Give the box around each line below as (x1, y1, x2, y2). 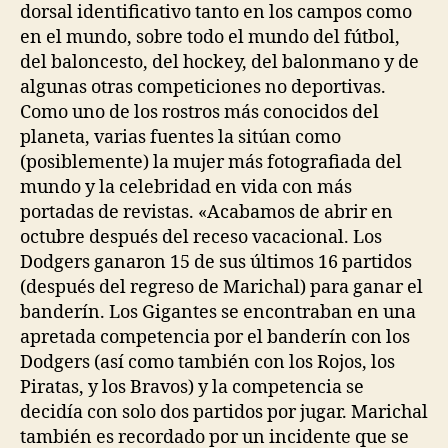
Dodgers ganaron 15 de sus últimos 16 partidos (20, 250, 412, 274)
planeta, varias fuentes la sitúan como (20, 125, 341, 149)
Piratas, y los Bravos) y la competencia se (20, 375, 364, 399)
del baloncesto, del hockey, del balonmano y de (20, 50, 419, 74)
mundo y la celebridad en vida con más (20, 175, 352, 199)
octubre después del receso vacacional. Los (20, 225, 382, 249)
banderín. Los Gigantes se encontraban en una (20, 300, 416, 324)
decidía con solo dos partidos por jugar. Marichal (20, 400, 428, 424)
